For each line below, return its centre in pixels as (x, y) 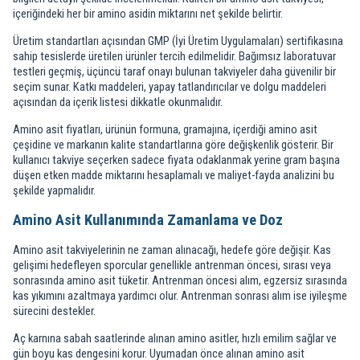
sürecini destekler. (54, 311)
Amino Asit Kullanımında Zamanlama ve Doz (148, 220)
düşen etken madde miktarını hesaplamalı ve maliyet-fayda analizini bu (174, 175)
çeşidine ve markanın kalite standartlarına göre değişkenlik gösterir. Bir (173, 145)
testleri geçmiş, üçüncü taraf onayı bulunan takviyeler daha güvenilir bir (174, 72)
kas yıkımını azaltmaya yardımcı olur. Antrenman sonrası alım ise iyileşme (180, 296)
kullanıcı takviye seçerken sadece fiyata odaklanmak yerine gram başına (176, 160)
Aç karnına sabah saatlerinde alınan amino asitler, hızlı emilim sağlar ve (175, 338)
